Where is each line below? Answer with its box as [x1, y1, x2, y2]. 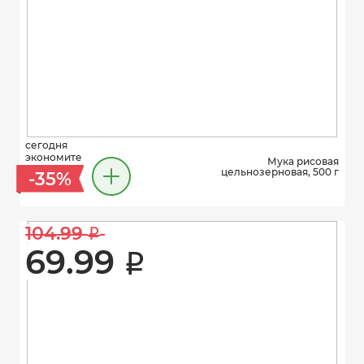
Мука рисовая [267, 155, 339, 167]
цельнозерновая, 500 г [221, 166, 339, 178]
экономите [25, 151, 82, 163]
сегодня [25, 139, 67, 151]
